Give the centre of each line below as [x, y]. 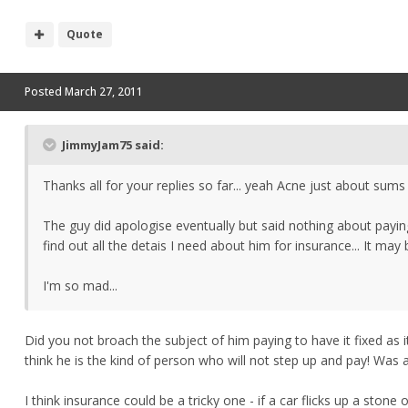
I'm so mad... [80, 286]
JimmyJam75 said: [112, 145]
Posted [45, 92]
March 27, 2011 [104, 92]
